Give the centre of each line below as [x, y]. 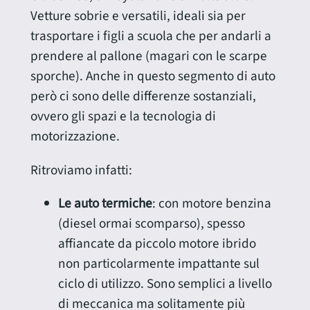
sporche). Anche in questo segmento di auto [153, 76]
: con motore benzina [211, 203]
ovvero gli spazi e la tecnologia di [123, 117]
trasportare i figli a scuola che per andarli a [151, 36]
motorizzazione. [75, 137]
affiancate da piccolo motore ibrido [157, 243]
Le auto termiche [105, 203]
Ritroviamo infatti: [81, 170]
